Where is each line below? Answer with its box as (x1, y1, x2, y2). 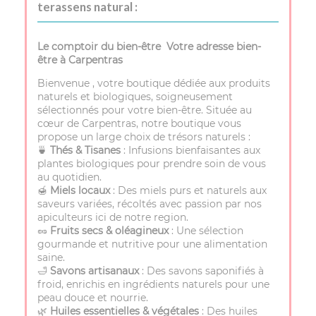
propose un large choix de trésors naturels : (37, 130, 250, 144)
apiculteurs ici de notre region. (37, 211, 188, 224)
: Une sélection (169, 224, 243, 238)
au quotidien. (37, 171, 102, 184)
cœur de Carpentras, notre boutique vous (37, 117, 241, 130)
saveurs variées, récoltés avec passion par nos (37, 197, 262, 211)
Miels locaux (50, 184, 110, 197)
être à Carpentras (37, 54, 126, 67)
